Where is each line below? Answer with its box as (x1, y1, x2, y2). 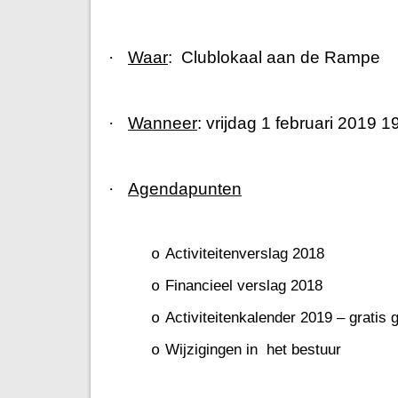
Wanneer (128, 114, 197, 132)
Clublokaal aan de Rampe (181, 48, 380, 67)
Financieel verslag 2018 (165, 276, 322, 294)
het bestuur (267, 340, 346, 358)
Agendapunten (128, 179, 242, 198)
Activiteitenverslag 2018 (165, 244, 324, 262)
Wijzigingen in (165, 340, 262, 358)
